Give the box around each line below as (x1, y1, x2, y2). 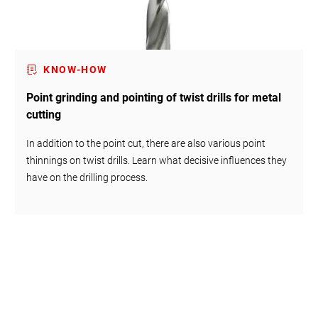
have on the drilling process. (26, 172, 148, 184)
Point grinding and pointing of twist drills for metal (26, 91, 282, 105)
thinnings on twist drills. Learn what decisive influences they (26, 155, 287, 167)
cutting (26, 108, 62, 122)
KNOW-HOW (43, 64, 107, 76)
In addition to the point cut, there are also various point (26, 138, 266, 150)
